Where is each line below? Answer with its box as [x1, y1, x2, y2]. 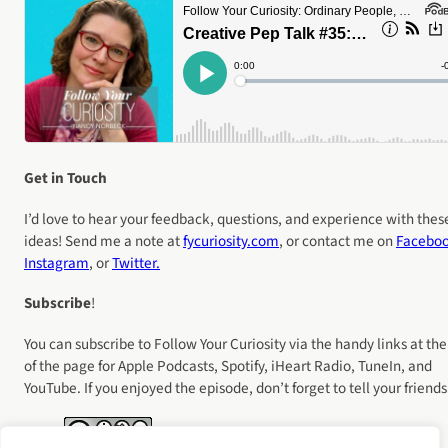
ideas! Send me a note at [24, 229, 183, 252]
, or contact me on [279, 229, 396, 252]
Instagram [24, 251, 89, 274]
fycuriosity [183, 229, 247, 252]
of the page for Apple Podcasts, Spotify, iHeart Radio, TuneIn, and [24, 354, 432, 377]
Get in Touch [24, 167, 107, 190]
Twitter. [112, 251, 160, 274]
